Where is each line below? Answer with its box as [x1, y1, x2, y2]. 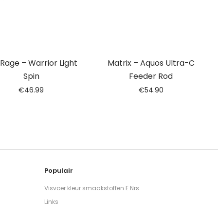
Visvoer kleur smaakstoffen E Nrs [44, 184, 139, 193]
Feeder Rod [129, 71, 173, 82]
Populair [44, 166, 73, 175]
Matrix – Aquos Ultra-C [107, 57, 195, 69]
